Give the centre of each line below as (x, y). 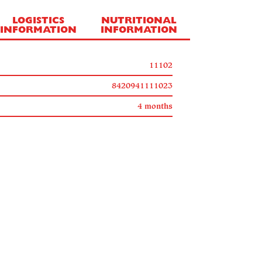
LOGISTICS (38, 21)
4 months (155, 106)
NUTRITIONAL (139, 21)
